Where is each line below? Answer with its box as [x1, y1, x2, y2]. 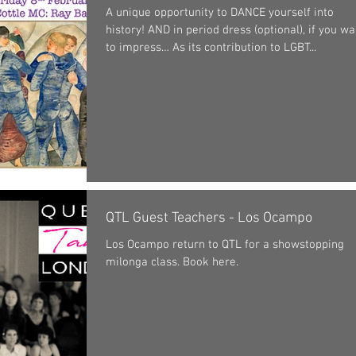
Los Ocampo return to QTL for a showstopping [106, 237, 344, 252]
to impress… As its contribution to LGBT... [106, 41, 316, 56]
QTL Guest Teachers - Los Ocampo [106, 209, 312, 226]
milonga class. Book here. [106, 254, 238, 269]
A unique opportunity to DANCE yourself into [106, 6, 334, 21]
